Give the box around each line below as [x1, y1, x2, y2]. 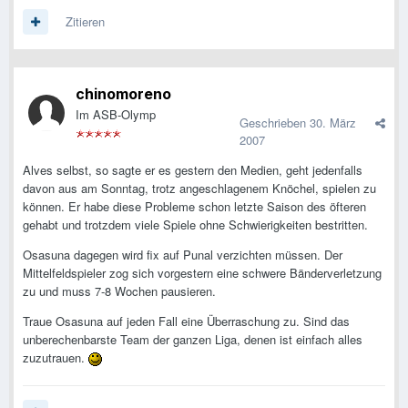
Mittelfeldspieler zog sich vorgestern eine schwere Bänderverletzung [23, 264, 382, 282]
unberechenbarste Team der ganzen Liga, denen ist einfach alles [23, 331, 362, 349]
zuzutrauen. [23, 349, 88, 367]
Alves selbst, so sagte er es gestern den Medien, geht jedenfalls [23, 161, 362, 179]
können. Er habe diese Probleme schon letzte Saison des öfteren [23, 198, 366, 216]
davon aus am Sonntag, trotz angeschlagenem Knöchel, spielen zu [23, 179, 376, 198]
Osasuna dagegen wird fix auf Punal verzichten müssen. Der [23, 246, 342, 264]
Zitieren [66, 13, 105, 31]
